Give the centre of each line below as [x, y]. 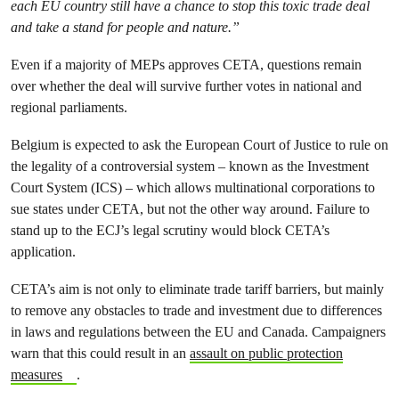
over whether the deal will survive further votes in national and [186, 86]
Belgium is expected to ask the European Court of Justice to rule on [199, 145]
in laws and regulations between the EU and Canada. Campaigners [198, 332]
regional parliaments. [69, 107]
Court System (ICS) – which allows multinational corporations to [193, 187]
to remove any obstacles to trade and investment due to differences [196, 310]
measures [37, 375]
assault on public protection [266, 353]
